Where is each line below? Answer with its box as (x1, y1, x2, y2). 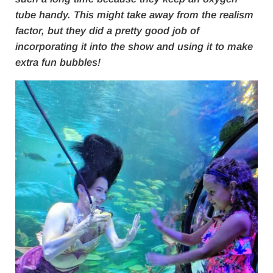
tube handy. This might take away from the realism (15, 9, 253, 21)
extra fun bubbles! (15, 57, 101, 69)
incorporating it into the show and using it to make (15, 41, 253, 53)
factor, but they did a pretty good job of (15, 25, 199, 37)
